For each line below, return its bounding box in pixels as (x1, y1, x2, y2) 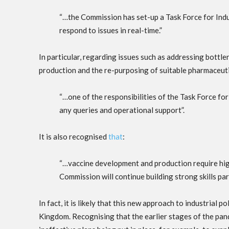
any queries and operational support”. (59, 105, 186, 115)
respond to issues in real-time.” (59, 26, 162, 35)
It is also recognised (39, 132, 108, 142)
